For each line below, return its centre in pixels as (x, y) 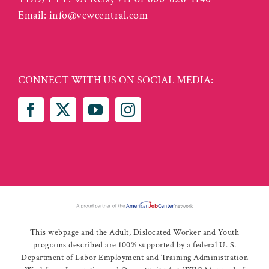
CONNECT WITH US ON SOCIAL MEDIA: (116, 80)
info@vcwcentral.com (98, 15)
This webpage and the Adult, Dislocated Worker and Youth (134, 232)
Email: (34, 15)
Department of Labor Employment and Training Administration (134, 258)
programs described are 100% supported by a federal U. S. (134, 245)
